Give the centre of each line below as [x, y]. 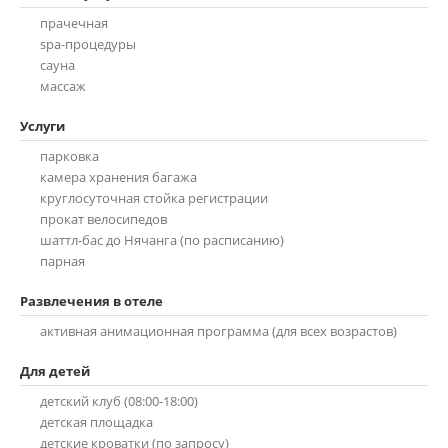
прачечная [74, 23]
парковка [69, 156]
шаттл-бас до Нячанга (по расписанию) [162, 240]
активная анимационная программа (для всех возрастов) [218, 331]
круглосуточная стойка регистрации [154, 198]
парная [62, 261]
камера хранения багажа [118, 177]
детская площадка [96, 422]
